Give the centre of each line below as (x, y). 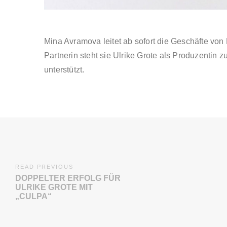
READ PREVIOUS (44, 167)
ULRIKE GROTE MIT (54, 187)
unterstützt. (64, 70)
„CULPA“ (33, 197)
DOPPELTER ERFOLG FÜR (68, 178)
